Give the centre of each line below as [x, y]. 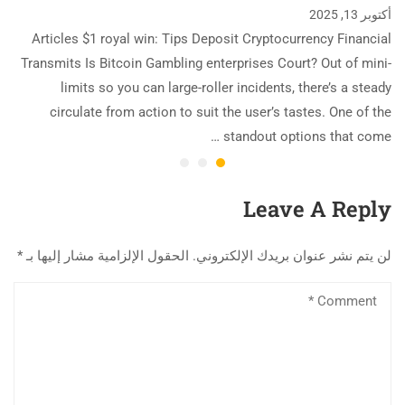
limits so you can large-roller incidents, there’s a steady [226, 87]
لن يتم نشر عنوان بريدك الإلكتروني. [292, 255]
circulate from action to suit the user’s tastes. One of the [221, 112]
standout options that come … [307, 136]
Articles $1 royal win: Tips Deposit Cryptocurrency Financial [212, 38]
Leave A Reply [317, 208]
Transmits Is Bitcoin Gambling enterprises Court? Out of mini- [206, 63]
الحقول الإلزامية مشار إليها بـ [106, 255]
